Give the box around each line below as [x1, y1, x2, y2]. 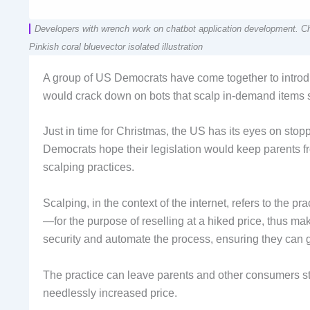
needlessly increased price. [43, 286, 177, 299]
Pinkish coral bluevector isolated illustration [29, 41, 203, 52]
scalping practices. [43, 161, 134, 174]
